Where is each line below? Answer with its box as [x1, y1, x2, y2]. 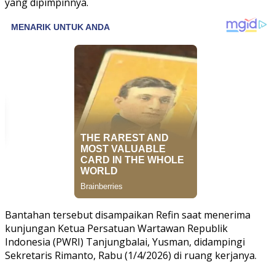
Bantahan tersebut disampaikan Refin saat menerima [5, 207, 250, 222]
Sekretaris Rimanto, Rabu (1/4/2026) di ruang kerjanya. [5, 248, 257, 262]
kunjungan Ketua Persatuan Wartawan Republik [5, 221, 228, 235]
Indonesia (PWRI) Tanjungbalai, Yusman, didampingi [5, 234, 245, 249]
